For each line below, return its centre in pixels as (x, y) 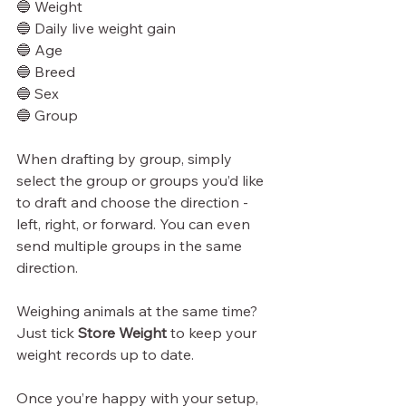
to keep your (213, 332)
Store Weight (122, 332)
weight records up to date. (105, 354)
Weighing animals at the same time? (139, 310)
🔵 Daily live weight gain (96, 28)
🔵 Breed (46, 71)
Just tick (47, 332)
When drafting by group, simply (126, 158)
